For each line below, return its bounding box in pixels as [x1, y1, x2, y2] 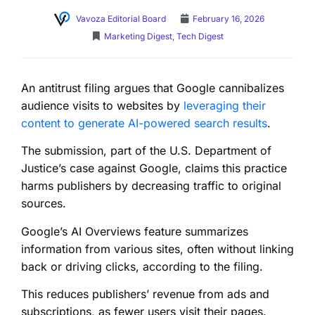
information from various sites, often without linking [21, 241, 294, 256]
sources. [21, 196, 66, 211]
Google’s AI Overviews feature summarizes [21, 224, 248, 238]
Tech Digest [176, 30, 224, 41]
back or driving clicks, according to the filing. [21, 259, 263, 274]
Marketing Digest [104, 30, 172, 41]
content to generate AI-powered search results [21, 115, 267, 130]
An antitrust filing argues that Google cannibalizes [21, 80, 284, 95]
